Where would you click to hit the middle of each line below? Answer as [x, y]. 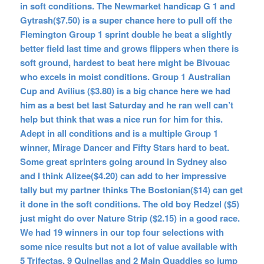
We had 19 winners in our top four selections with [122, 232]
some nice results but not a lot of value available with [128, 246]
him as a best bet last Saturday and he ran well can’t [126, 105]
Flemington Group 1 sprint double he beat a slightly [126, 34]
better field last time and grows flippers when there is [129, 48]
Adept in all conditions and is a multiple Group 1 [119, 133]
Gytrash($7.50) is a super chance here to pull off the [126, 20]
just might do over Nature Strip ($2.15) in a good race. [130, 218]
